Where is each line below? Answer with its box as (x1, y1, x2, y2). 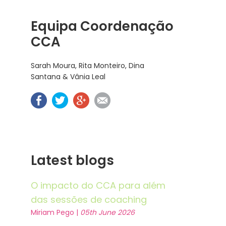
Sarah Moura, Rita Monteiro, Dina (31, 61, 144, 71)
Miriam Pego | (31, 207, 80, 217)
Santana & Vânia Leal (31, 72, 105, 82)
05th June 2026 (80, 207, 135, 217)
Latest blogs (31, 151, 114, 169)
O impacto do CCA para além (31, 179, 165, 192)
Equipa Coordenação (31, 17, 174, 35)
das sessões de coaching (31, 193, 147, 206)
